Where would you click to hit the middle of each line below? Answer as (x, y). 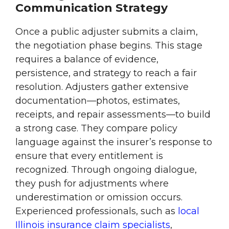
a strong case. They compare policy (96, 129)
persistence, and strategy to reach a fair (106, 73)
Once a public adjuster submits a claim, (107, 32)
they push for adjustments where (92, 184)
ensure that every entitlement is (89, 156)
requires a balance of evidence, (87, 60)
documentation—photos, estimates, (98, 101)
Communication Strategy (91, 8)
